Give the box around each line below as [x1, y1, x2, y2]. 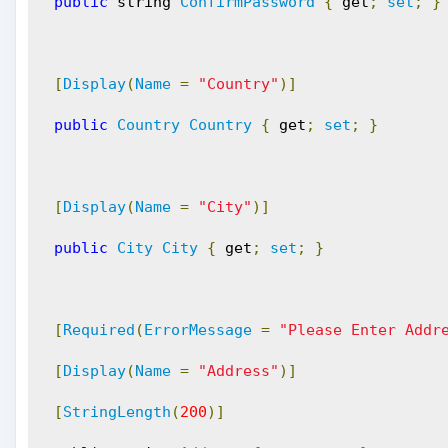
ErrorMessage [144, 321, 253, 339]
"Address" [198, 362, 280, 380]
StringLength [63, 403, 172, 421]
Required [63, 321, 136, 339]
